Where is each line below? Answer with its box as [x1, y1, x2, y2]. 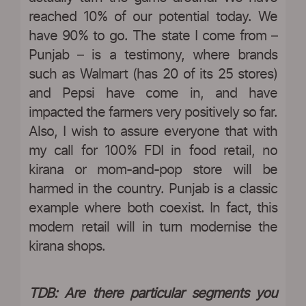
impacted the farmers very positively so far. [29, 106, 277, 120]
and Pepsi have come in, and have [29, 87, 277, 101]
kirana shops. [29, 240, 105, 254]
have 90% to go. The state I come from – [29, 29, 277, 44]
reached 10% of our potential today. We [29, 10, 277, 25]
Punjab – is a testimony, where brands [29, 48, 277, 63]
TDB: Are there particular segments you [29, 287, 277, 301]
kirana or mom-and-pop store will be [29, 163, 277, 178]
